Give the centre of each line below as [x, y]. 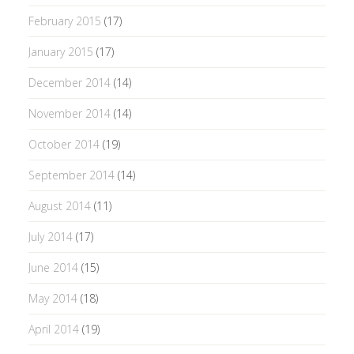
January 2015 [60, 51]
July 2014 [50, 236]
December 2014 [69, 82]
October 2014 [64, 144]
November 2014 [69, 113]
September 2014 [71, 175]
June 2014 [53, 267]
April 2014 [53, 329]
